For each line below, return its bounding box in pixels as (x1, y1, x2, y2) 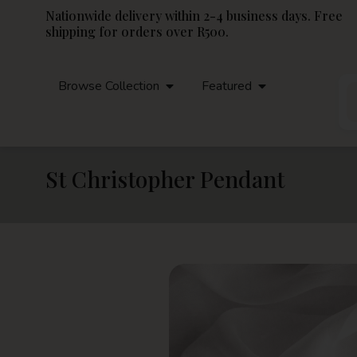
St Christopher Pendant (45, 164, 284, 194)
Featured (202, 77, 252, 95)
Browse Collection (58, 77, 159, 95)
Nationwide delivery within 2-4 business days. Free (45, 7, 343, 24)
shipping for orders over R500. (45, 23, 229, 40)
